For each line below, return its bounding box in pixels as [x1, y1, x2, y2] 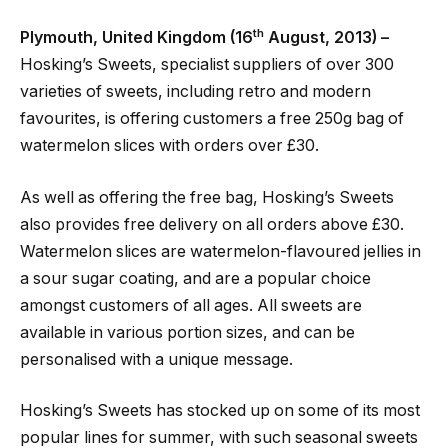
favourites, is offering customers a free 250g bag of [20, 109, 404, 129]
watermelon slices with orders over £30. [20, 136, 319, 156]
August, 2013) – [264, 28, 389, 48]
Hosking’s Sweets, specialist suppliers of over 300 [20, 55, 394, 75]
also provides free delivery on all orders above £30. [20, 214, 404, 234]
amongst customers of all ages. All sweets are [20, 295, 362, 315]
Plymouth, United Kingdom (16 [20, 28, 253, 48]
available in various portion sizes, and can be [20, 322, 355, 342]
